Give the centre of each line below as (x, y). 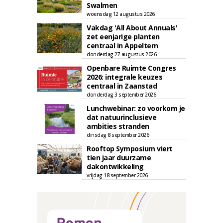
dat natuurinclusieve (121, 117)
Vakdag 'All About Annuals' (132, 28)
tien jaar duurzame (119, 158)
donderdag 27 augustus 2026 (121, 54)
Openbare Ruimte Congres (131, 68)
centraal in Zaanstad (122, 86)
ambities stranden (118, 126)
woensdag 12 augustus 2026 (121, 14)
